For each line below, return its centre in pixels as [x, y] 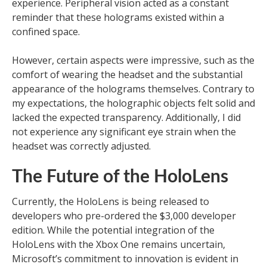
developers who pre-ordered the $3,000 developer [124, 216]
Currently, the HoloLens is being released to [111, 201]
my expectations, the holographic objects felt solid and [133, 103]
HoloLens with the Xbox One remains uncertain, [119, 244]
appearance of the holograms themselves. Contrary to [133, 89]
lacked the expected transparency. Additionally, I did [126, 117]
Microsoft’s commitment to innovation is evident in [125, 259]
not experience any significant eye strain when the [124, 132]
